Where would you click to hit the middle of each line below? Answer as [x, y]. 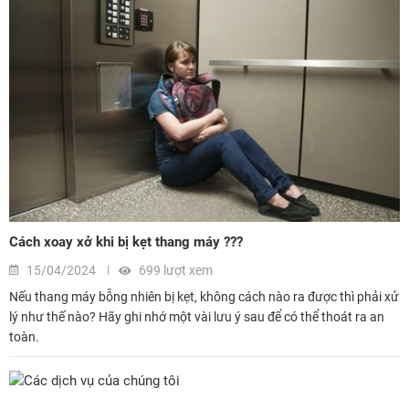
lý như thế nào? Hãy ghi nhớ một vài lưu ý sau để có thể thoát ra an [197, 316]
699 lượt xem [174, 270]
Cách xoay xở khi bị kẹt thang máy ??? [126, 241]
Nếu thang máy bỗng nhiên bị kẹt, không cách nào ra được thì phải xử [204, 296]
